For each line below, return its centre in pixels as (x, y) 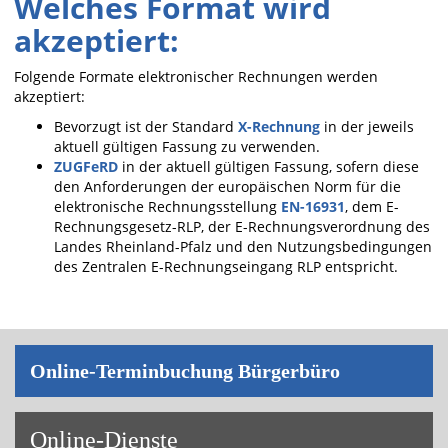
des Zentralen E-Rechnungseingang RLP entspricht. (226, 266)
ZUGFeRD (86, 166)
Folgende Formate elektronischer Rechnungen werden (196, 76)
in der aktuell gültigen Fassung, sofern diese (268, 166)
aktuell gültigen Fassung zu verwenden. (187, 146)
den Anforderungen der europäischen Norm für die (227, 186)
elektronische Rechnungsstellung (167, 206)
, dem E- (372, 206)
